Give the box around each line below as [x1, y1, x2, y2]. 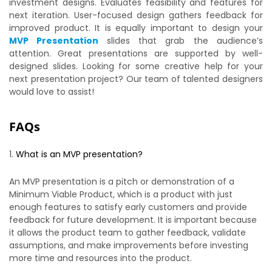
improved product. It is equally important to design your [9, 22, 263, 34]
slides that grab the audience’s [106, 35, 263, 47]
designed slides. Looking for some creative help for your [9, 60, 263, 72]
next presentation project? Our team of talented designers [9, 73, 263, 85]
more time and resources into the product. [9, 252, 192, 264]
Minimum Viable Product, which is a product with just [9, 188, 233, 200]
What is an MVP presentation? [16, 148, 143, 160]
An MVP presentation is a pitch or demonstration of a [9, 175, 234, 188]
